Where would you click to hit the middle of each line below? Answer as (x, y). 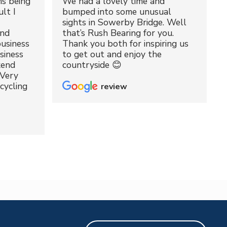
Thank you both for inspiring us (126, 44)
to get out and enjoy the (112, 54)
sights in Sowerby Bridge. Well (125, 23)
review (114, 86)
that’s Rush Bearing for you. (118, 33)
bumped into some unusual (117, 12)
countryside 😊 (92, 65)
